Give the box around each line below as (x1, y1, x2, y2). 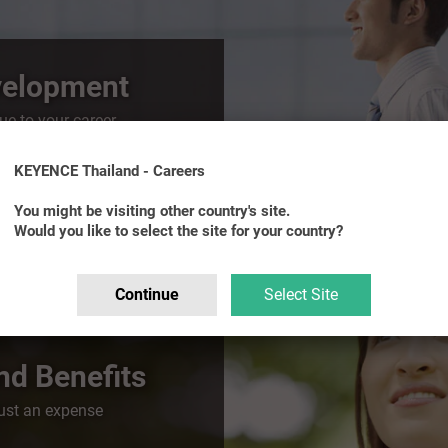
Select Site (264, 285, 338, 304)
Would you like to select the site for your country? (14, 222, 343, 240)
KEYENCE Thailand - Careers (14, 162, 205, 180)
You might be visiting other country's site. (14, 202, 290, 220)
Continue (115, 285, 179, 304)
